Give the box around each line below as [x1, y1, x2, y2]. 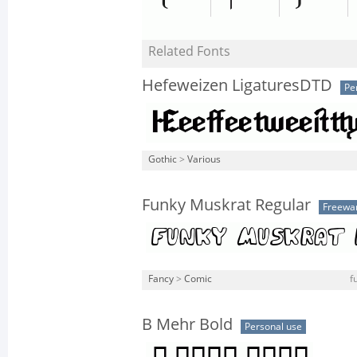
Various [187, 154, 221, 165]
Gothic [148, 154, 177, 165]
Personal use [245, 321, 302, 332]
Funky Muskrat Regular [142, 195, 311, 214]
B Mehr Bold [142, 315, 233, 334]
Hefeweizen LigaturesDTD [142, 76, 332, 95]
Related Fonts [148, 44, 230, 59]
